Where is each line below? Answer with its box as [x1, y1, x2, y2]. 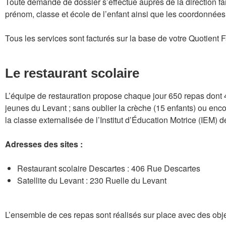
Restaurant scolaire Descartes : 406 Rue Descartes [17, 162, 200, 174]
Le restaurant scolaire [5, 66, 139, 81]
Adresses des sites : [5, 138, 83, 150]
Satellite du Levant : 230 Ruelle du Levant [17, 175, 166, 186]
